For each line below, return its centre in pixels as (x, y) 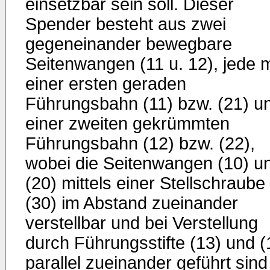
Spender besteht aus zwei (126, 24)
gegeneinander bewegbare (129, 44)
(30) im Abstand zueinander (132, 203)
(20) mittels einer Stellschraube (145, 183)
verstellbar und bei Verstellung (142, 223)
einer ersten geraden (106, 84)
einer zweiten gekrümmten (127, 124)
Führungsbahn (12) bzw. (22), (140, 143)
